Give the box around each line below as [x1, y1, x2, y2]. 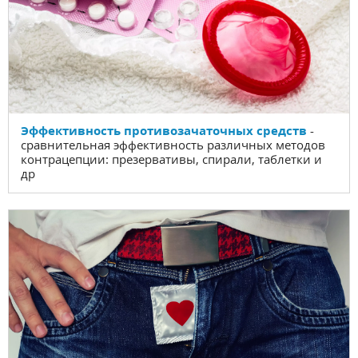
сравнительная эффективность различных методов [21, 136, 325, 153]
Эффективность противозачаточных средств [21, 121, 307, 138]
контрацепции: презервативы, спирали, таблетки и [21, 150, 322, 167]
